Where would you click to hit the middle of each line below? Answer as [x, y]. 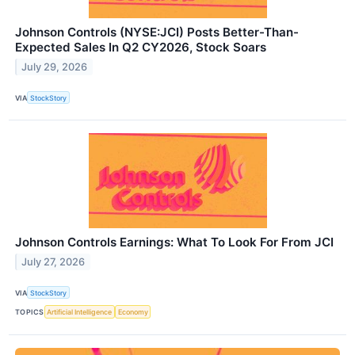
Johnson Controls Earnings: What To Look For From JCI [174, 242]
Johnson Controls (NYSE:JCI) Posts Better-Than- [157, 32]
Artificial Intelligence [80, 312]
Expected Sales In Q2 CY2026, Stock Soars [141, 48]
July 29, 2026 [55, 67]
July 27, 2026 [53, 262]
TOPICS [30, 312]
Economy [133, 312]
